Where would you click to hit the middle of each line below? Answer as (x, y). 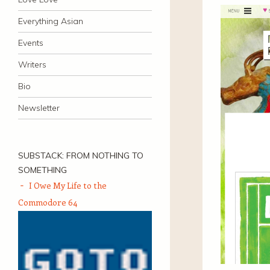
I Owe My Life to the (68, 185)
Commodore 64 (48, 202)
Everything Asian (51, 21)
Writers (32, 64)
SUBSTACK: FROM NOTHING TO (81, 155)
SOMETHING (42, 170)
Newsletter (39, 108)
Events (31, 43)
